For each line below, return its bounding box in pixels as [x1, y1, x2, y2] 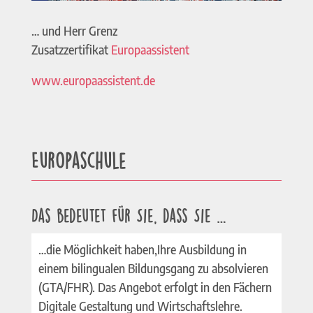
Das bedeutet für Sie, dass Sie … [31, 206, 226, 224]
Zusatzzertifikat [31, 41, 111, 57]
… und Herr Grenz [31, 22, 117, 38]
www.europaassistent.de [31, 72, 155, 88]
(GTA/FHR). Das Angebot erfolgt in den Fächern [38, 279, 272, 295]
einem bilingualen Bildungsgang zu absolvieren [38, 260, 268, 276]
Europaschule [31, 148, 126, 170]
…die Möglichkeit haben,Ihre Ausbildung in [38, 241, 247, 257]
